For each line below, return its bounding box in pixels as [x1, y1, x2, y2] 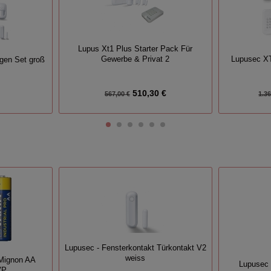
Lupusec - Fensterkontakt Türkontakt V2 [64, 243, 206, 252]
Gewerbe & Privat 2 [101, 54, 170, 64]
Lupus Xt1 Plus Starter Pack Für [78, 44, 193, 53]
